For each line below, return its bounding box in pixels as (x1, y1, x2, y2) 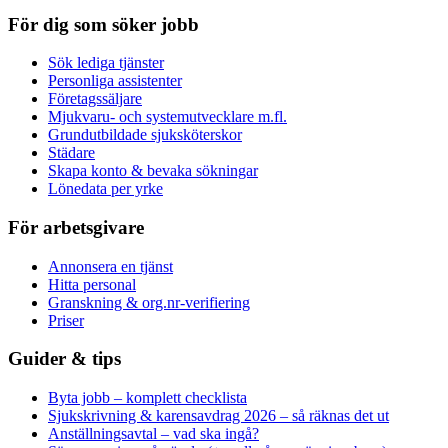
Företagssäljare (48, 90, 142, 108)
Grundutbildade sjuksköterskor (48, 126, 242, 144)
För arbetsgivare (8, 216, 144, 238)
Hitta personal (48, 275, 136, 293)
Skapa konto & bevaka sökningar (48, 162, 258, 180)
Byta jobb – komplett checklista (48, 389, 247, 407)
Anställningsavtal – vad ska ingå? (48, 425, 259, 443)
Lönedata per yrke (48, 180, 163, 198)
